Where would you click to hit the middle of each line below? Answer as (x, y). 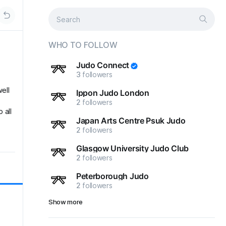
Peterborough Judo (112, 176)
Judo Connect (103, 65)
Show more (66, 202)
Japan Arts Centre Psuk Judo (131, 121)
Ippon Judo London (113, 93)
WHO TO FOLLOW (83, 45)
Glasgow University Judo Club (133, 148)
